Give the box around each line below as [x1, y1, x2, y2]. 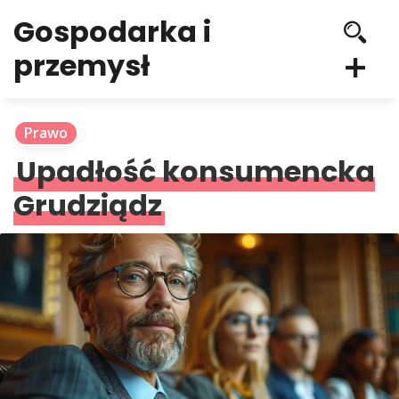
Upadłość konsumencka [16, 151, 375, 191]
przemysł [13, 45, 150, 85]
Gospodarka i [13, 12, 211, 52]
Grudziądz [13, 185, 162, 225]
